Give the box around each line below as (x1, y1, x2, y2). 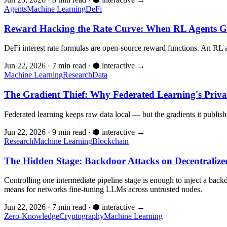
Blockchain (92, 136, 129, 145)
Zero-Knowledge (4, 212, 59, 221)
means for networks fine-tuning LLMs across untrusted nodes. (4, 185, 202, 194)
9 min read (52, 127, 86, 136)
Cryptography (59, 212, 104, 221)
